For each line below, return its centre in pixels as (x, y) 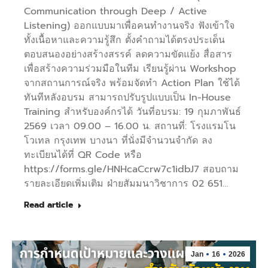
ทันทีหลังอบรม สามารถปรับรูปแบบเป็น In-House (127, 98)
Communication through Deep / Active (115, 12)
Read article (48, 205)
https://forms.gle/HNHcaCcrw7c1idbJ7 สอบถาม (131, 170)
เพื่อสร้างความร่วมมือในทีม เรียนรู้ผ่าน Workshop (130, 69)
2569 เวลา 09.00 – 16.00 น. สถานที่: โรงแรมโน (130, 127)
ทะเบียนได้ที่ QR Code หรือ (83, 155)
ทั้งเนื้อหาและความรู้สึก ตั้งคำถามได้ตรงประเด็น (124, 40)
